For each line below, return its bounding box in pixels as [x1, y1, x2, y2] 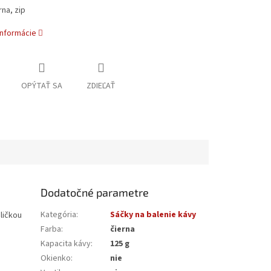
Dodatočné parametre [41, 185, 149, 199]
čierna [110, 223, 135, 235]
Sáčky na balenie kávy [110, 208, 197, 221]
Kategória [41, 208, 77, 221]
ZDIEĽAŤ [86, 80, 116, 93]
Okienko [41, 252, 71, 264]
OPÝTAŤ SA [21, 80, 62, 93]
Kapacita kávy [41, 237, 91, 250]
